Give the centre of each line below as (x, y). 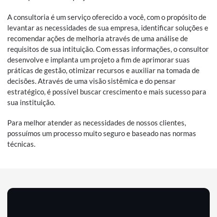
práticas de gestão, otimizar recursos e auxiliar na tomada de (103, 70)
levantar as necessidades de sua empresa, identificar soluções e (108, 28)
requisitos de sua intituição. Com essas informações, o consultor (108, 49)
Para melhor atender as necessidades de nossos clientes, (97, 123)
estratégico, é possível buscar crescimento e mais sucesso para (107, 92)
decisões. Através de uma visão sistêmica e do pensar (92, 81)
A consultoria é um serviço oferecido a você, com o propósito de (107, 17)
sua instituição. (31, 102)
